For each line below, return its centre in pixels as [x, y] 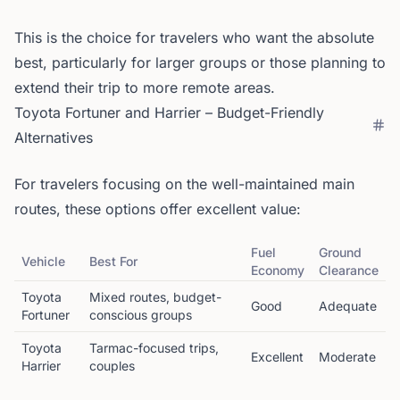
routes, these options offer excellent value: [158, 209]
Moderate [347, 357]
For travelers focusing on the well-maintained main [184, 184]
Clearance [349, 270]
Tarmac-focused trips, [154, 348]
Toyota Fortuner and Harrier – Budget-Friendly [169, 112]
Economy [278, 270]
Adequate [348, 306]
